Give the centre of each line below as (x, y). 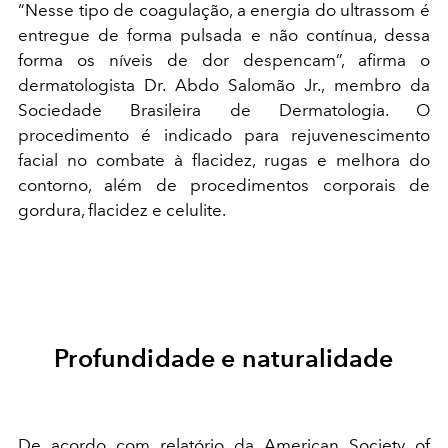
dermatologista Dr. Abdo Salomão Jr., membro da (224, 85)
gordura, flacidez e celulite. (122, 210)
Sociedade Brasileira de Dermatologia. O (224, 110)
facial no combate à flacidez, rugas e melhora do (224, 160)
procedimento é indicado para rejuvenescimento (224, 135)
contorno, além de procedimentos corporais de (224, 185)
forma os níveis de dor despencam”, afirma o (224, 60)
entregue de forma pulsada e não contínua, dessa (224, 35)
